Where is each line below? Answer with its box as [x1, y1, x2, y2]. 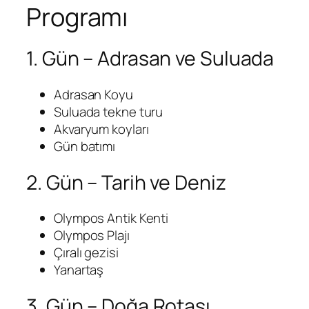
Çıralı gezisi [54, 243, 119, 262]
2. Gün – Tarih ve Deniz [26, 168, 226, 196]
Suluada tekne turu [54, 102, 163, 121]
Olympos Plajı [54, 226, 130, 245]
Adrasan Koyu [54, 85, 133, 103]
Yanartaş [54, 261, 104, 279]
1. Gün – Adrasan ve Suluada [26, 45, 275, 72]
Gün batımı [54, 137, 115, 155]
